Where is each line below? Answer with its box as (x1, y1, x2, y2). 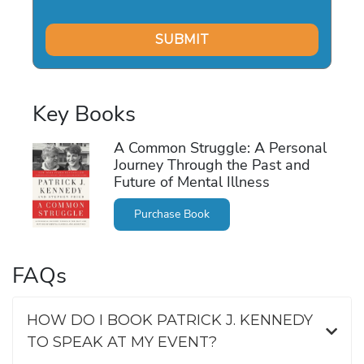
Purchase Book (133, 206, 210, 222)
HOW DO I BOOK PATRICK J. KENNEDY (27, 310, 313, 329)
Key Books (32, 98, 136, 129)
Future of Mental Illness (113, 171, 270, 192)
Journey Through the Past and (113, 154, 310, 175)
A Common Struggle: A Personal (113, 137, 327, 158)
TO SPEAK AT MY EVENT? (27, 332, 217, 351)
